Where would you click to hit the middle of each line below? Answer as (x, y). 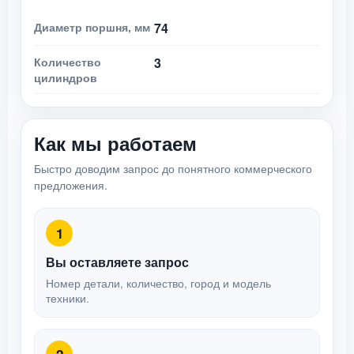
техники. (68, 298)
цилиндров (66, 77)
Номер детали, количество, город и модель (158, 283)
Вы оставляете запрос (117, 262)
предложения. (71, 185)
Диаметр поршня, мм (92, 27)
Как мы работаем (115, 143)
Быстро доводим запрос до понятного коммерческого (173, 168)
